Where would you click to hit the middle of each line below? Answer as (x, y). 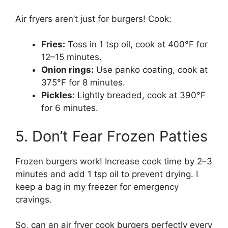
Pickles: (58, 95)
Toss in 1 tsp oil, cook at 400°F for (136, 45)
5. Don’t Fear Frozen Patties (111, 136)
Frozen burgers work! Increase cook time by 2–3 (114, 161)
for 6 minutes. (70, 108)
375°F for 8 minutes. (83, 83)
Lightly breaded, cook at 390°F (140, 95)
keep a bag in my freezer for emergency (97, 187)
